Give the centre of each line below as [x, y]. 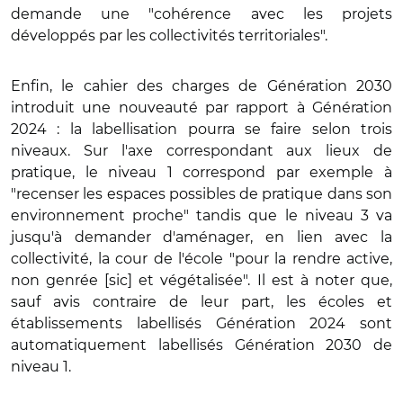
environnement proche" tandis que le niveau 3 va [201, 215]
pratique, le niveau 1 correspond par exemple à [201, 172]
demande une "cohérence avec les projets [201, 13]
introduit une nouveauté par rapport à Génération [201, 107]
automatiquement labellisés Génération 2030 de [201, 345]
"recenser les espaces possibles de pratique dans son [201, 193]
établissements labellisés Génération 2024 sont [201, 323]
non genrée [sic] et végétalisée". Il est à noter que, [201, 280]
